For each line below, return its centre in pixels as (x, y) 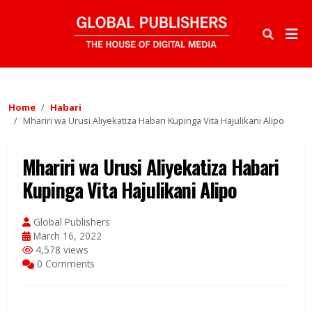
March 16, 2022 (66, 236)
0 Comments (64, 264)
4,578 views (61, 250)
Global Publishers (70, 222)
